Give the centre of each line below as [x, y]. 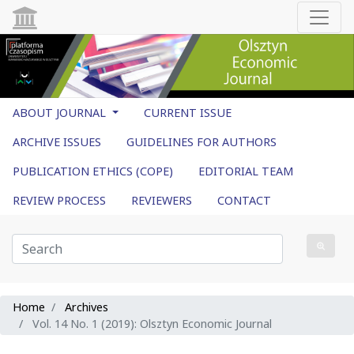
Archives [87, 307]
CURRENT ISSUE [188, 113]
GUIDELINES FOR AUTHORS [201, 142]
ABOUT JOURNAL [61, 113]
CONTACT [244, 201]
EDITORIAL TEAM [246, 171]
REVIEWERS [162, 201]
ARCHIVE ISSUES [57, 142]
